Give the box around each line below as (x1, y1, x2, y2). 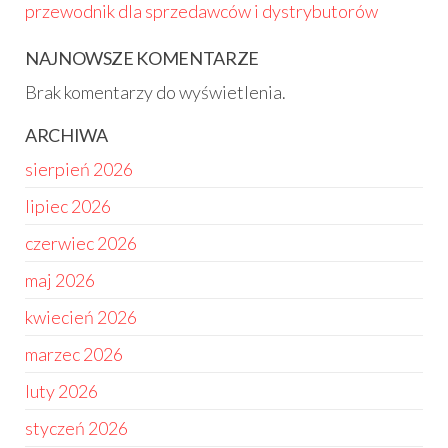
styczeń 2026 (25, 417, 128, 439)
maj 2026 (25, 269, 95, 291)
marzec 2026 (25, 343, 123, 365)
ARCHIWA (25, 124, 108, 146)
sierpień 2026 (25, 158, 133, 180)
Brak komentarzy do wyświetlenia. (25, 81, 286, 103)
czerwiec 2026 (25, 232, 137, 254)
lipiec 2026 (25, 195, 111, 217)
